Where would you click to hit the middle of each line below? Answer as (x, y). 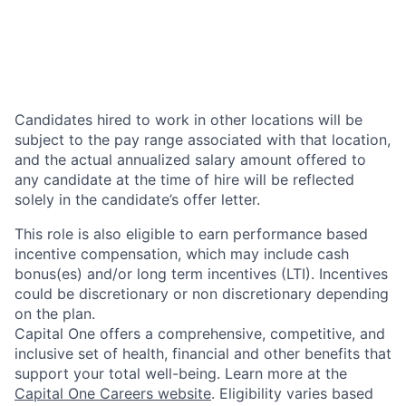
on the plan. (55, 314)
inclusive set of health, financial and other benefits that (203, 353)
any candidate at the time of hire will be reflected (184, 179)
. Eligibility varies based (292, 393)
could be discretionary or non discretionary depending (202, 294)
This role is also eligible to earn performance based (191, 234)
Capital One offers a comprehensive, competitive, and (200, 333)
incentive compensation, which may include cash (182, 254)
